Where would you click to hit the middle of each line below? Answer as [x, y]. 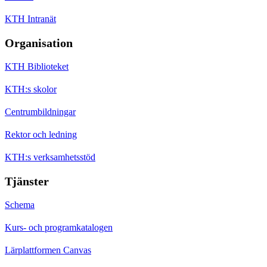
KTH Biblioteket [37, 66]
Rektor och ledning [41, 134]
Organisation [39, 43]
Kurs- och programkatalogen [59, 227]
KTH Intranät [30, 18]
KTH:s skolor [31, 89]
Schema [20, 204]
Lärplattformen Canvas [48, 250]
